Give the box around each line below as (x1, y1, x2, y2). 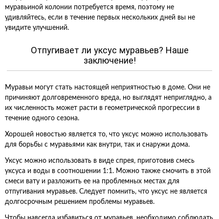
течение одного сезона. (5, 115, 79, 122)
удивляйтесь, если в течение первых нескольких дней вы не (5, 14, 195, 21)
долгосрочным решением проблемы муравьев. (5, 198, 154, 205)
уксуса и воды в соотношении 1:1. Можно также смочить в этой (5, 168, 211, 175)
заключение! (83, 55, 136, 66)
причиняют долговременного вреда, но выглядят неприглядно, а (5, 94, 212, 101)
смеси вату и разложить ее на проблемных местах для (5, 178, 179, 185)
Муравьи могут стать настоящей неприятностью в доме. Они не (5, 84, 210, 91)
